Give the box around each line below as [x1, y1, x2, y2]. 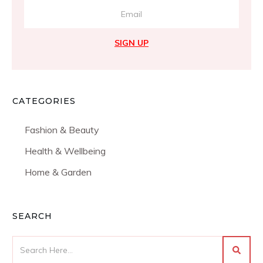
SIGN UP [114, 37, 149, 48]
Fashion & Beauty [25, 123, 99, 136]
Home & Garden [25, 166, 92, 178]
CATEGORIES [12, 95, 76, 106]
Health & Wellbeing [25, 144, 106, 157]
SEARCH [12, 210, 52, 221]
